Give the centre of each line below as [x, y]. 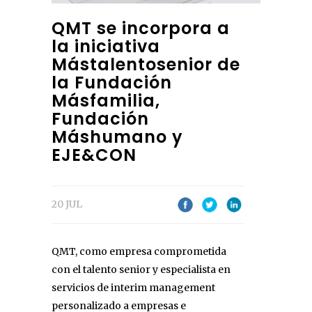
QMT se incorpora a [141, 29]
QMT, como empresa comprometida [139, 252]
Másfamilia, [106, 101]
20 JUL [67, 204]
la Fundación [112, 83]
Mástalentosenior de [146, 65]
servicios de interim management [133, 288]
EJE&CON [94, 155]
